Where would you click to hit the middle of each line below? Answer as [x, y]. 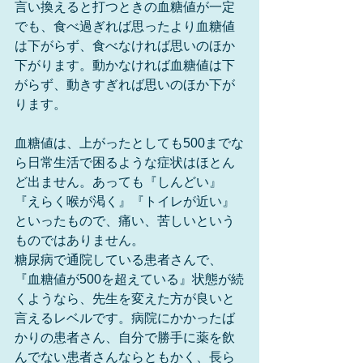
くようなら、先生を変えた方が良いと [125, 299]
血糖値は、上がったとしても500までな [129, 143]
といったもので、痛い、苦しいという [125, 221]
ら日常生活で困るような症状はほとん [125, 162]
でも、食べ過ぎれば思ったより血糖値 [125, 26]
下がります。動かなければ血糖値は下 [125, 65]
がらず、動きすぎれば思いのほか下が [125, 85]
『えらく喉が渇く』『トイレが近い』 [125, 201]
